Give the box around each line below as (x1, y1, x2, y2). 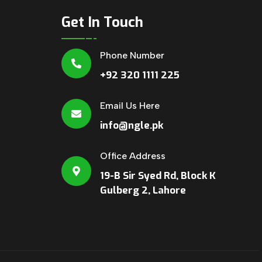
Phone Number (100, 50, 165, 61)
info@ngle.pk (100, 119, 164, 132)
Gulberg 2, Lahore (100, 184, 187, 197)
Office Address (100, 150, 166, 161)
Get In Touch (61, 13, 144, 32)
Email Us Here (100, 100, 160, 111)
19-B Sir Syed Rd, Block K (100, 169, 216, 182)
